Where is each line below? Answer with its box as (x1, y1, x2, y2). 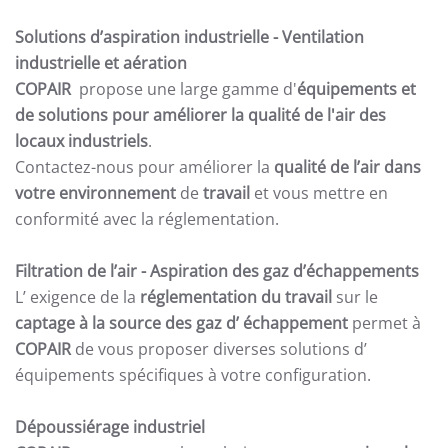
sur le (332, 286, 378, 308)
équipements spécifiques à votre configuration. (15, 364, 371, 386)
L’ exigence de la (15, 286, 140, 308)
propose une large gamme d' (75, 78, 297, 100)
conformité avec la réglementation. (15, 208, 279, 230)
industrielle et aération (15, 52, 187, 74)
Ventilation (282, 26, 364, 48)
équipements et (297, 78, 416, 100)
